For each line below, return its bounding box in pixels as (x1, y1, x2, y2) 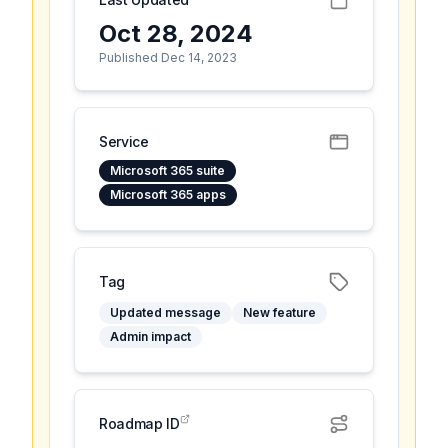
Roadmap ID (99, 415, 180, 432)
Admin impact (110, 329, 191, 344)
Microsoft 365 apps (110, 187, 226, 202)
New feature (243, 305, 316, 320)
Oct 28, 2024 (99, 19, 253, 48)
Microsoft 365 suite (110, 163, 225, 178)
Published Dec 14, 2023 (99, 50, 237, 65)
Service (99, 133, 149, 150)
